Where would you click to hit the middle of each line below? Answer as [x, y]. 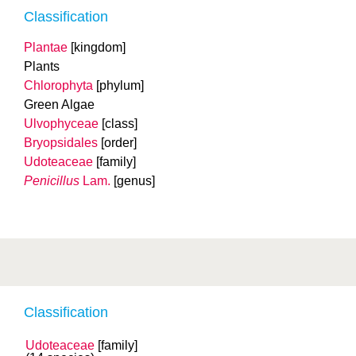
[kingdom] [98, 47]
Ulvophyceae [61, 124]
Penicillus [52, 181]
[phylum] [120, 85]
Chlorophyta [58, 85]
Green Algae [59, 104]
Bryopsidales [61, 143]
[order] [119, 143]
